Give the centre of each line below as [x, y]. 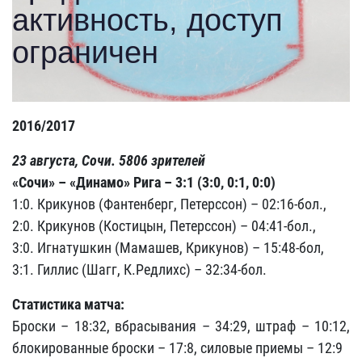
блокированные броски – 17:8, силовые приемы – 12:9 [177, 348]
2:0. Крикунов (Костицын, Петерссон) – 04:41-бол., [164, 226]
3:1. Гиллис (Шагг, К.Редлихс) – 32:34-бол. [139, 270]
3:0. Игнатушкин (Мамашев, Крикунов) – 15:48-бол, [168, 248]
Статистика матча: [68, 305]
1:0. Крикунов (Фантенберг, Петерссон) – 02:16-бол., [169, 204]
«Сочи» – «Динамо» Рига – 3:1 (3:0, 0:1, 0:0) [144, 183]
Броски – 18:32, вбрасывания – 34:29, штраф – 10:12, [181, 326]
